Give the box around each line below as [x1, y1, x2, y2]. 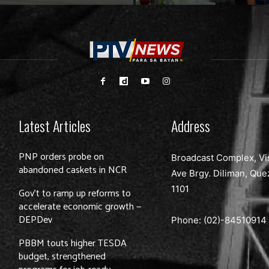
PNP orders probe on [19, 148, 104, 165]
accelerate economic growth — [19, 198, 142, 215]
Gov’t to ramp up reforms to [19, 185, 131, 202]
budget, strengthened [19, 248, 106, 265]
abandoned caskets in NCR [19, 162, 127, 178]
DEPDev [19, 211, 53, 228]
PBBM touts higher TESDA [19, 235, 127, 252]
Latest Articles [19, 114, 91, 136]
